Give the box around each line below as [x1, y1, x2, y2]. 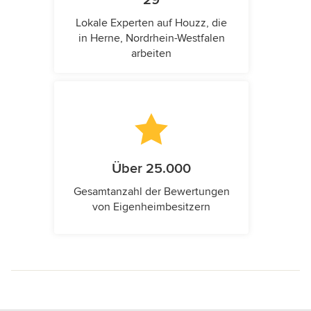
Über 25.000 [112, 160, 191, 178]
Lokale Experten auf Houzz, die [76, 16, 227, 31]
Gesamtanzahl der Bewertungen [73, 185, 230, 199]
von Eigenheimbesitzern [92, 200, 210, 215]
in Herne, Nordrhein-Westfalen [78, 31, 225, 46]
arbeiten [131, 47, 171, 61]
